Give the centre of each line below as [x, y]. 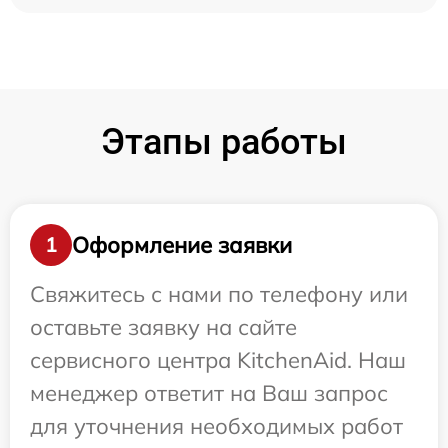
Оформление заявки [182, 244]
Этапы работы [224, 142]
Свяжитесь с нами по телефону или [219, 294]
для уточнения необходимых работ [216, 426]
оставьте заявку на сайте [163, 327]
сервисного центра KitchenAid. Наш [218, 360]
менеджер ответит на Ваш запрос [209, 393]
